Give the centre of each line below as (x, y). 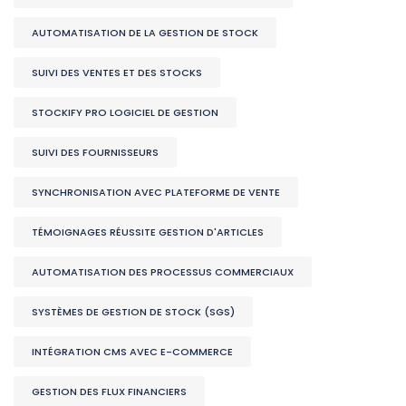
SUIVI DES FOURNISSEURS (95, 152)
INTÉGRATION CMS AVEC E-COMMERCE (132, 351)
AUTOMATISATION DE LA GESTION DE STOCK (145, 32)
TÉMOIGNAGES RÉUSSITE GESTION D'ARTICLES (148, 232)
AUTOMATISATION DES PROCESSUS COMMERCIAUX (163, 271)
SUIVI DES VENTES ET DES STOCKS (117, 72)
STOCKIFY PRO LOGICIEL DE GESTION (125, 112)
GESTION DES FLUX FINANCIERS (109, 391)
